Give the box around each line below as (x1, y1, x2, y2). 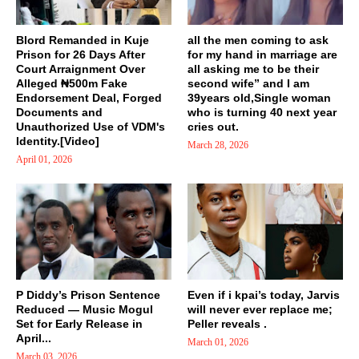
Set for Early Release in (16, 317, 143, 330)
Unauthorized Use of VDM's (16, 119, 165, 133)
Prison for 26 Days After (16, 47, 145, 61)
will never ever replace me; (188, 302, 333, 316)
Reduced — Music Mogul (16, 302, 153, 316)
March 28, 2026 (188, 139, 248, 151)
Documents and (16, 105, 103, 119)
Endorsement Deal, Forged (16, 91, 162, 104)
